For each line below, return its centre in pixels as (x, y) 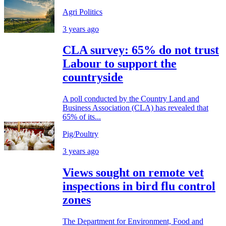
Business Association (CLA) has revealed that (135, 108)
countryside (93, 77)
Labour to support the (120, 64)
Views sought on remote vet (133, 173)
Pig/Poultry (80, 134)
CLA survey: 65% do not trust (141, 50)
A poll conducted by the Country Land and (131, 99)
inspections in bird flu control (139, 186)
